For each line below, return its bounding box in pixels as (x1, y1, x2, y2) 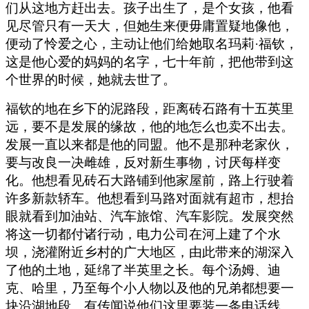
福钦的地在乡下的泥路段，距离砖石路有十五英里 (6, 101, 294, 116)
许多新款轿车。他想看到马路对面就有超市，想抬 (6, 190, 294, 206)
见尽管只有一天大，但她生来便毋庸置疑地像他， (6, 18, 294, 33)
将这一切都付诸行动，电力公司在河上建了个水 (6, 226, 281, 241)
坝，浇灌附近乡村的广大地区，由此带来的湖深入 (6, 244, 294, 259)
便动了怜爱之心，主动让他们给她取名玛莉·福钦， (6, 36, 298, 51)
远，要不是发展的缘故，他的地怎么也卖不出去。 (6, 119, 294, 134)
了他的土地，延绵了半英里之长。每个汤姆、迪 (6, 262, 281, 277)
